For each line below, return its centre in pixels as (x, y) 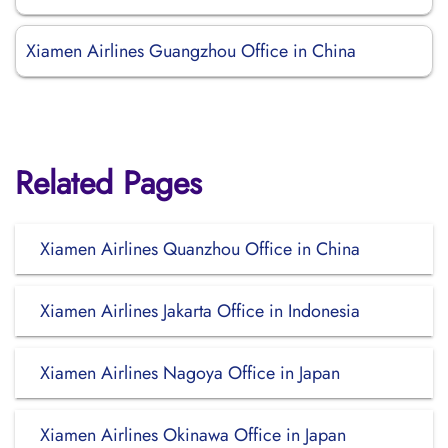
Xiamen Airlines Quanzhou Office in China (200, 249)
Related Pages (108, 183)
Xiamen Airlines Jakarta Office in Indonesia (200, 311)
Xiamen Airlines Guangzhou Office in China (191, 51)
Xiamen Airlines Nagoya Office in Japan (190, 373)
